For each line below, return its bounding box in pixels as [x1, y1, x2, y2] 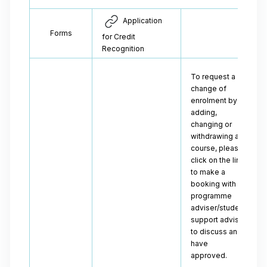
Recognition [102, 44, 144, 53]
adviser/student [191, 203, 246, 212]
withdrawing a [191, 132, 239, 141]
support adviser [191, 215, 246, 224]
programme [191, 191, 232, 200]
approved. [191, 251, 229, 260]
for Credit [102, 32, 135, 41]
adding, [191, 108, 217, 117]
